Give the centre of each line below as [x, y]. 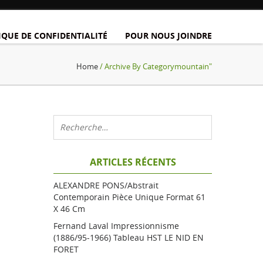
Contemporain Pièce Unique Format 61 [129, 197]
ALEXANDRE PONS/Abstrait [106, 185]
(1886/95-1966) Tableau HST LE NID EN [129, 237]
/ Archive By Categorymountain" [155, 66]
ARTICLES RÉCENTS [133, 162]
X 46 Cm [69, 209]
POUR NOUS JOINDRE [168, 36]
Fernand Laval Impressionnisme [116, 226]
